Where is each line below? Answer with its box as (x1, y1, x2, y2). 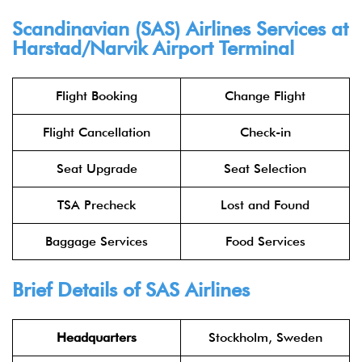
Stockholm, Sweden (208, 330, 322, 345)
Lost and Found (221, 197, 309, 213)
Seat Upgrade (56, 161, 137, 176)
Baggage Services (45, 234, 148, 249)
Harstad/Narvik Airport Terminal (12, 36, 294, 60)
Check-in (239, 124, 291, 140)
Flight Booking (56, 88, 137, 103)
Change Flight (225, 88, 305, 103)
